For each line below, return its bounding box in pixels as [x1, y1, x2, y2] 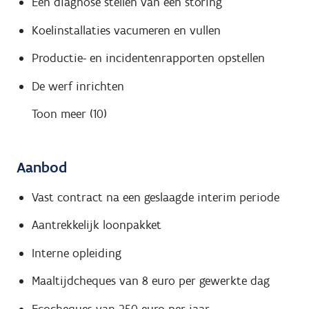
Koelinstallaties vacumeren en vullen [31, 22, 221, 38]
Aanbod [17, 158, 67, 177]
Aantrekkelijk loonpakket [31, 217, 161, 233]
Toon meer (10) [31, 106, 107, 122]
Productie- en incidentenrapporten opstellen [31, 50, 265, 66]
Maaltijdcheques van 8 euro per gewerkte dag [31, 273, 270, 289]
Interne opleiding [31, 245, 121, 261]
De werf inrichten [31, 78, 124, 94]
